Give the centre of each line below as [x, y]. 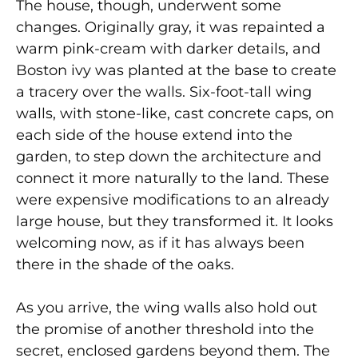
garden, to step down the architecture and [169, 156]
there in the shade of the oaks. [125, 264]
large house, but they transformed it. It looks [175, 221]
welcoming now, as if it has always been [160, 243]
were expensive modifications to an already [173, 199]
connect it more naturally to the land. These [173, 178]
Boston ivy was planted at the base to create [176, 70]
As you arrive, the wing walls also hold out [167, 307]
